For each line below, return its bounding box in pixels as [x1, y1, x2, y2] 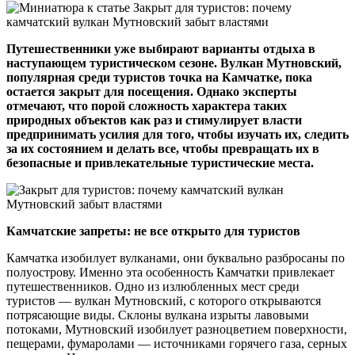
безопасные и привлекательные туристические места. [6, 155, 314, 170]
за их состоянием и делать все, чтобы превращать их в [6, 141, 319, 155]
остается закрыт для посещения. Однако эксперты [6, 84, 297, 98]
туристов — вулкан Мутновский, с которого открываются [6, 293, 321, 307]
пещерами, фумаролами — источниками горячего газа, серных [6, 336, 347, 350]
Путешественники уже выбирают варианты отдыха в [6, 41, 315, 55]
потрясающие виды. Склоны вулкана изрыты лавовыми [6, 307, 309, 322]
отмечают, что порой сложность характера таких [6, 98, 287, 113]
